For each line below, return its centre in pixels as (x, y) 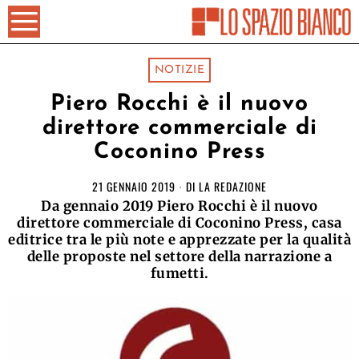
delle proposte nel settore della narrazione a (179, 256)
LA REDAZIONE (233, 186)
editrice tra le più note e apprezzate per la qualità (179, 240)
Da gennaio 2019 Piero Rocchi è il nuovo (179, 206)
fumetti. (179, 273)
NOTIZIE (179, 70)
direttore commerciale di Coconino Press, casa (179, 223)
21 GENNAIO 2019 (134, 186)
